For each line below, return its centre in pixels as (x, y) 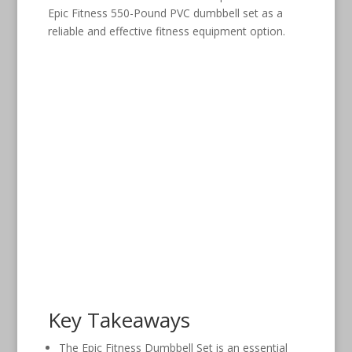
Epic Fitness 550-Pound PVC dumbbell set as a (165, 13)
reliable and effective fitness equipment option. (166, 31)
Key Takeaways (119, 319)
